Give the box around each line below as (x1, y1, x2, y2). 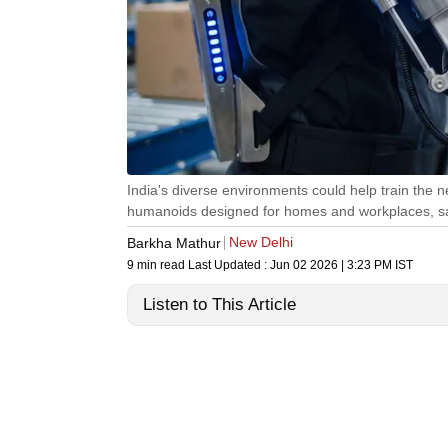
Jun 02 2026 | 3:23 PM (270, 257, 392, 272)
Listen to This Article (143, 294, 296, 314)
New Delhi (229, 233, 293, 250)
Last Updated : (188, 257, 270, 272)
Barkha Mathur (127, 234, 221, 251)
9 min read (127, 257, 188, 272)
